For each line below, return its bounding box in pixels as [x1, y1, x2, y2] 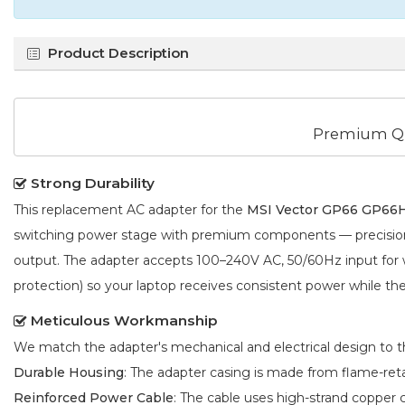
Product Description [48, 44, 189, 61]
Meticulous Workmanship [31, 311, 218, 329]
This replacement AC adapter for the [14, 201, 247, 218]
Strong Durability [31, 174, 155, 192]
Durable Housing [14, 363, 124, 381]
